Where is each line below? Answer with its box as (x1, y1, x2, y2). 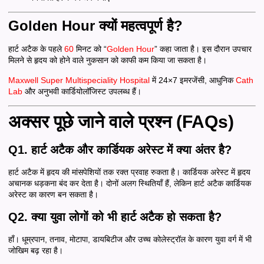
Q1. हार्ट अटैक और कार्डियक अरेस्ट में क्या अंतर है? (8, 143, 232, 157)
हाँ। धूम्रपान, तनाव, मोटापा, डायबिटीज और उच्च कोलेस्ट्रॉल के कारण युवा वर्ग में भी (8, 234, 252, 244)
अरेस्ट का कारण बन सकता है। (8, 190, 98, 200)
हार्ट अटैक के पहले (8, 44, 62, 54)
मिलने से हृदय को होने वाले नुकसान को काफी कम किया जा (8, 55, 175, 65)
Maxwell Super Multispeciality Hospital (8, 75, 150, 85)
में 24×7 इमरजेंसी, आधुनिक (152, 75, 236, 85)
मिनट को (76, 44, 101, 54)
